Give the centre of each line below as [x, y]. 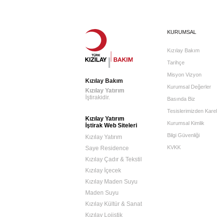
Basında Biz [181, 99]
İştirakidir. [98, 97]
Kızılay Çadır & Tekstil [114, 159]
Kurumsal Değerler [189, 87]
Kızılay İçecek [103, 170]
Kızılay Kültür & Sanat [114, 204]
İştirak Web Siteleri [111, 125]
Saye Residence [107, 148]
